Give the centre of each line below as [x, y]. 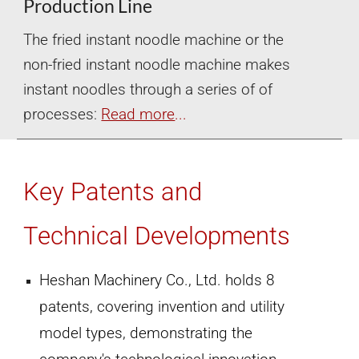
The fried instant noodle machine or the [156, 40]
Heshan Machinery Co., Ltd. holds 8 [157, 280]
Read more [138, 115]
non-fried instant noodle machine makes [157, 65]
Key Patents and [113, 192]
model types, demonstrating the [146, 333]
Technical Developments [157, 236]
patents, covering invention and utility [162, 307]
